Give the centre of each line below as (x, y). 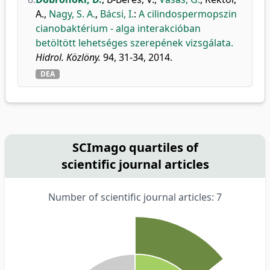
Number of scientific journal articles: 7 (135, 197)
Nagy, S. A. (72, 14)
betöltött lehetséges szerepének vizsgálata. (134, 43)
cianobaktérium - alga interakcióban (118, 28)
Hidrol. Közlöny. (68, 57)
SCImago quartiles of (135, 147)
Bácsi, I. (117, 14)
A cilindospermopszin (188, 14)
